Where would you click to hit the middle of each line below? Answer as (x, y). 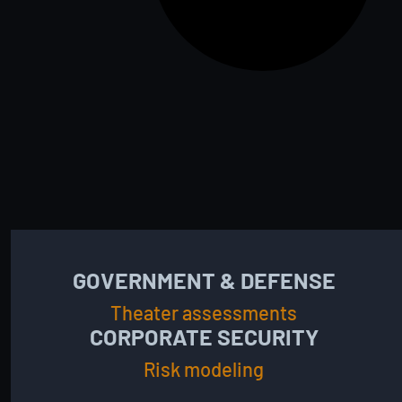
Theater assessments (204, 312)
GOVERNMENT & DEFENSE (204, 280)
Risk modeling (204, 369)
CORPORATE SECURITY (204, 336)
